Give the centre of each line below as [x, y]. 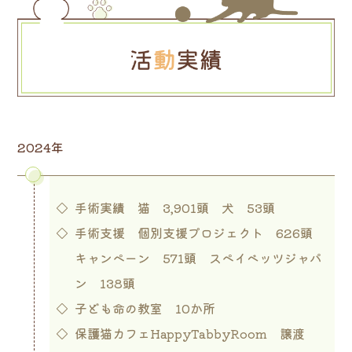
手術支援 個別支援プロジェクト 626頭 [200, 232]
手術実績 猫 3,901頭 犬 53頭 [174, 207]
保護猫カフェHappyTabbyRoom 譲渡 [189, 333]
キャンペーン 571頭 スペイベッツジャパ [198, 257]
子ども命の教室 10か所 [145, 308]
